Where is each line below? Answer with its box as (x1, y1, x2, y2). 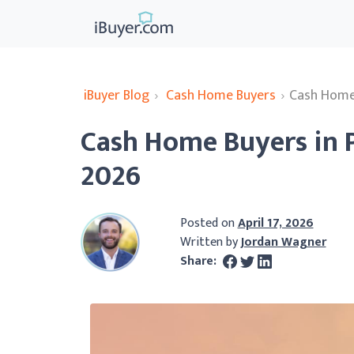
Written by (179, 231, 241, 253)
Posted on (179, 212, 238, 234)
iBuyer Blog (84, 84, 149, 107)
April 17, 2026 (237, 212, 314, 234)
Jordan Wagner (240, 231, 326, 253)
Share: (179, 250, 220, 272)
